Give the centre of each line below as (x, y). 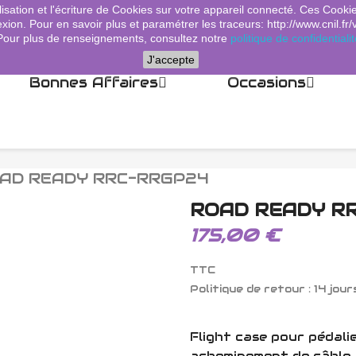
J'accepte (170, 60)
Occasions (266, 83)
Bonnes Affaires (93, 83)
